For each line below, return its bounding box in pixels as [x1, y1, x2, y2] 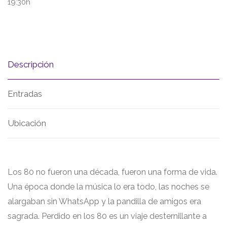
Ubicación [8, 118, 46, 128]
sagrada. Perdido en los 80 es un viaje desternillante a [8, 211, 207, 221]
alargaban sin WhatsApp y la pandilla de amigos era [8, 197, 201, 206]
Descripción [8, 59, 54, 69]
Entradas [8, 89, 42, 99]
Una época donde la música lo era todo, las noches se [8, 182, 209, 192]
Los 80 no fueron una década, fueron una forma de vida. [8, 167, 217, 177]
